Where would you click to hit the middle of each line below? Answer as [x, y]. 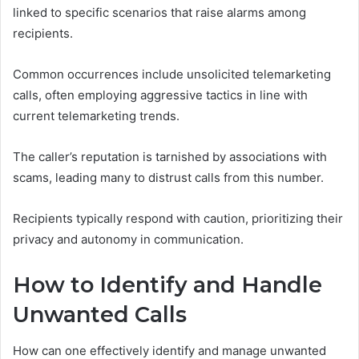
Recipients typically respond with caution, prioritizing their [178, 219]
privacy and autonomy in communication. [128, 240]
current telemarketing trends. [96, 116]
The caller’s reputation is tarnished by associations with [170, 157]
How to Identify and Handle [167, 285]
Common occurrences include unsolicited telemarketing [172, 75]
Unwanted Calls [100, 315]
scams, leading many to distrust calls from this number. [168, 178]
